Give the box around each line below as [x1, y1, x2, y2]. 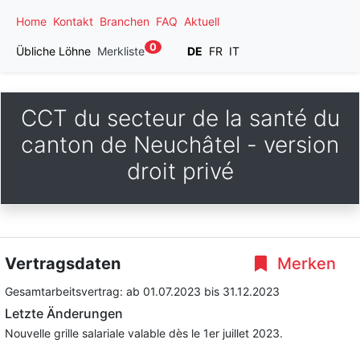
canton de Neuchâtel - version [21, 131, 339, 158]
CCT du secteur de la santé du [20, 104, 340, 132]
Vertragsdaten [5, 254, 121, 273]
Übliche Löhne [16, 44, 91, 58]
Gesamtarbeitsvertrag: [5, 284, 126, 298]
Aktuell [184, 14, 219, 28]
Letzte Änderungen [5, 305, 123, 321]
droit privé [126, 157, 234, 185]
